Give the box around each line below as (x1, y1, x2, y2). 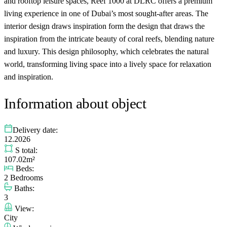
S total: (13, 145, 37, 155)
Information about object (4, 95, 146, 111)
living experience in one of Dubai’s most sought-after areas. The (4, 9, 208, 18)
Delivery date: (13, 125, 58, 134)
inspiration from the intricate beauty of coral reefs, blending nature (4, 34, 214, 43)
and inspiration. (4, 72, 53, 81)
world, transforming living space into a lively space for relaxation (4, 59, 211, 68)
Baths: (12, 183, 34, 193)
